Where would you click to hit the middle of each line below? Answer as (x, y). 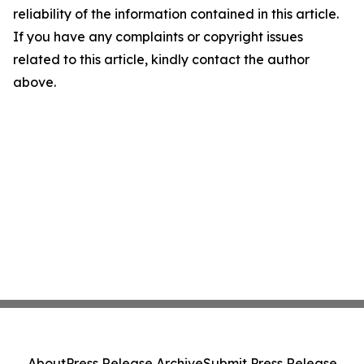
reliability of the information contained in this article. (176, 14)
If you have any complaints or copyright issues (158, 37)
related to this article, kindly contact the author (161, 59)
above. (35, 82)
